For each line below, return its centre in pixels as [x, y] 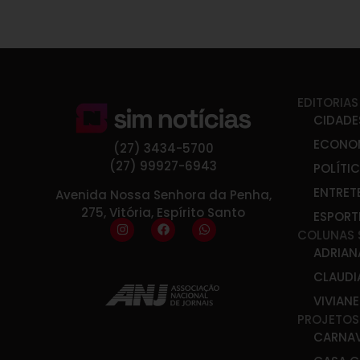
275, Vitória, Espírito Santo [164, 213]
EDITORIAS [327, 103]
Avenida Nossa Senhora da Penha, [163, 195]
